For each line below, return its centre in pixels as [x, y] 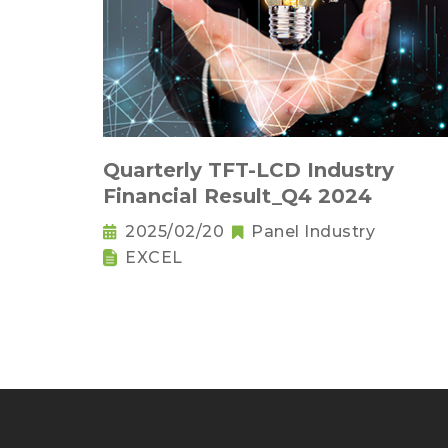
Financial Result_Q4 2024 [237, 196]
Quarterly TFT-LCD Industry [248, 170]
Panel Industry [313, 232]
